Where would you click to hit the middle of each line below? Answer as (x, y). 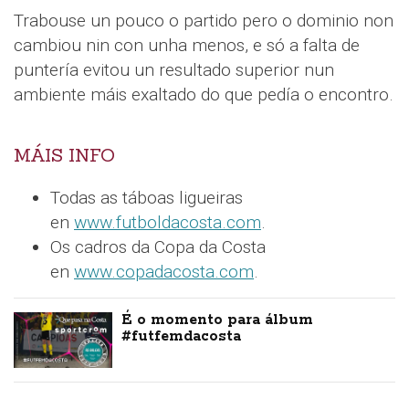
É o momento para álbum (218, 320)
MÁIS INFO (64, 155)
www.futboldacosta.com (168, 222)
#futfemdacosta (182, 336)
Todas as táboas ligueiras (147, 197)
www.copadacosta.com (164, 271)
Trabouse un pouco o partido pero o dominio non (204, 20)
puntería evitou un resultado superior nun (174, 69)
